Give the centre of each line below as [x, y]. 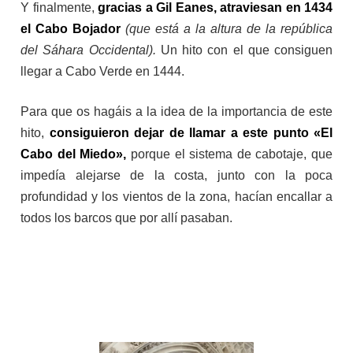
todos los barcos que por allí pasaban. [126, 218]
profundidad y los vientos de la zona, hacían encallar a [176, 197]
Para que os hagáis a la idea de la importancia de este [176, 112]
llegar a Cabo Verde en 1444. [104, 72]
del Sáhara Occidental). [91, 50]
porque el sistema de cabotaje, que [229, 154]
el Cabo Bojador [71, 29]
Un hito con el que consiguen [246, 50]
